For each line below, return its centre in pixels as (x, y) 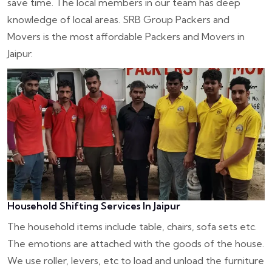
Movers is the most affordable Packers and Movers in (126, 36)
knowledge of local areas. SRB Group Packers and (118, 19)
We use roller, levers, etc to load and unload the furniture (136, 261)
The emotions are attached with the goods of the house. (136, 244)
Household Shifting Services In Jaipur (94, 206)
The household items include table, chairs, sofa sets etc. (132, 227)
